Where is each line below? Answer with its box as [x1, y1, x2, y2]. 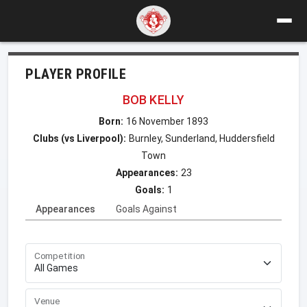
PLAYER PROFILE [25, 65, 126, 82]
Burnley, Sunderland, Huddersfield [128, 132, 275, 144]
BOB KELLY [122, 92, 185, 107]
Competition [34, 249, 86, 262]
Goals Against [116, 203, 177, 214]
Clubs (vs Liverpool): [32, 132, 126, 144]
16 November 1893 [126, 115, 208, 127]
